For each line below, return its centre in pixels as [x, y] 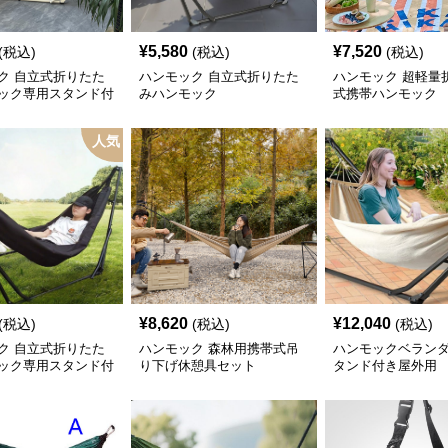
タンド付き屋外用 [385, 365]
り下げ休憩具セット [197, 365]
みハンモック [177, 93]
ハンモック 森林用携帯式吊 [218, 348]
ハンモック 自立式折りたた [218, 76]
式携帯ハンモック [385, 93]
